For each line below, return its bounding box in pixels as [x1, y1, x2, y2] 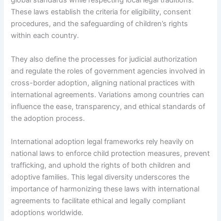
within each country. [11, 31, 79, 40]
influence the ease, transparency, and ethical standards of [11, 102, 206, 111]
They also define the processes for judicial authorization [11, 54, 198, 64]
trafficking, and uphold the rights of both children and [11, 161, 191, 170]
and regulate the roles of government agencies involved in [11, 66, 206, 75]
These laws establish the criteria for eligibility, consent [11, 7, 191, 17]
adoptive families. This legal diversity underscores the [11, 173, 190, 182]
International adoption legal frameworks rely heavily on [11, 137, 194, 147]
